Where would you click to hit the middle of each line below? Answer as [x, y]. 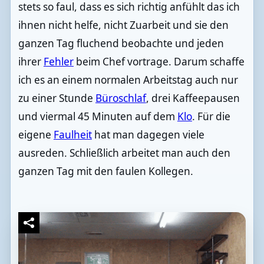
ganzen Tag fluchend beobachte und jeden [121, 44]
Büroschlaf [121, 98]
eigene [36, 135]
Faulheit [72, 135]
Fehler [58, 62]
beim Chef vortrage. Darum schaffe [159, 62]
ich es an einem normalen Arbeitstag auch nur [128, 80]
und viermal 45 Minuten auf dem [98, 117]
